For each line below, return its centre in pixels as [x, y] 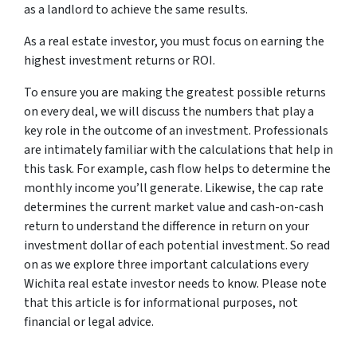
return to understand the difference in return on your [167, 226]
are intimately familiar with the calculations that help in [178, 149]
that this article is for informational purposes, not [161, 302]
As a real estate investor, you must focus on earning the [174, 41]
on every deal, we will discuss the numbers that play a [169, 111]
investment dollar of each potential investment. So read [177, 245]
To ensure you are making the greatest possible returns [175, 92]
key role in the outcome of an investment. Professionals [176, 130]
